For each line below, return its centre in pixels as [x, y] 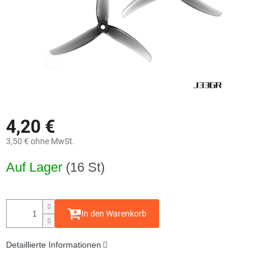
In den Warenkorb [114, 214]
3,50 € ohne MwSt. [40, 141]
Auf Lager [36, 167]
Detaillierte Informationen [54, 245]
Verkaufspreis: [32, 158]
